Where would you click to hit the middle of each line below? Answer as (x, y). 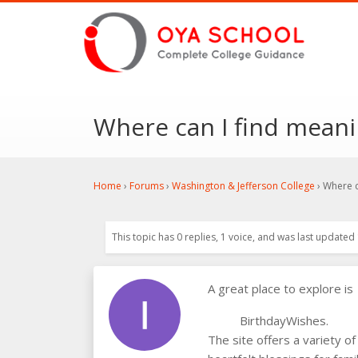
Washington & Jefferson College (243, 186)
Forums (147, 186)
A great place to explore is (280, 288)
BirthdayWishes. (284, 320)
